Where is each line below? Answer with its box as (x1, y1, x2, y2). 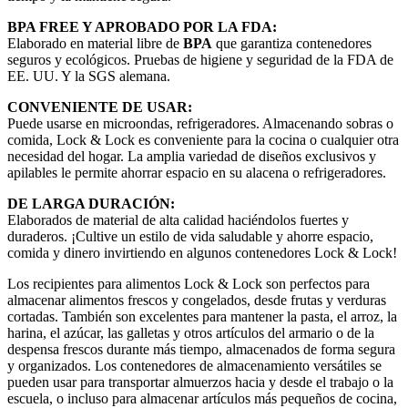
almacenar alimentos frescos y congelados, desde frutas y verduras (7, 291, 386, 308)
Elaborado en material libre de (7, 35, 183, 51)
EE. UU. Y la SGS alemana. (7, 67, 170, 84)
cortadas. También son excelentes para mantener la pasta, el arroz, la (7, 308, 397, 324)
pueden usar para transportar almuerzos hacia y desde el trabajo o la (7, 373, 393, 390)
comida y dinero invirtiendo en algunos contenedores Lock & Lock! (7, 244, 397, 260)
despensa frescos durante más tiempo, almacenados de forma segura (7, 341, 395, 357)
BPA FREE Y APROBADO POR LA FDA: (7, 18, 277, 35)
